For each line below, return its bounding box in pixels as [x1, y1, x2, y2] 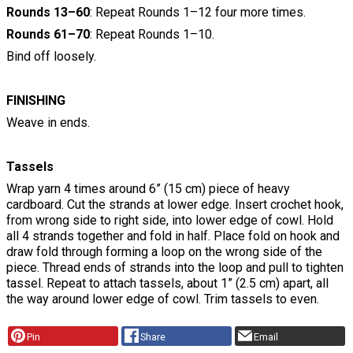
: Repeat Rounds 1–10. [90, 26, 214, 42]
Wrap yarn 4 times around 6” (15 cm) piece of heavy [6, 180, 290, 196]
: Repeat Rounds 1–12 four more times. [90, 4, 306, 20]
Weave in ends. [6, 114, 90, 130]
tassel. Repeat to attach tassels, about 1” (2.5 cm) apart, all [6, 275, 329, 291]
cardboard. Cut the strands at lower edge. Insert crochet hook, [6, 196, 344, 212]
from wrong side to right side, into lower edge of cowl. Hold [6, 212, 333, 228]
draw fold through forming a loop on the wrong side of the [6, 243, 322, 259]
